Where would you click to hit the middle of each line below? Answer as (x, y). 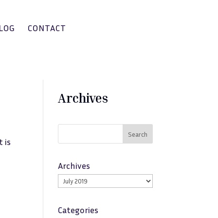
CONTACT (47, 28)
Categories (78, 210)
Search (137, 134)
